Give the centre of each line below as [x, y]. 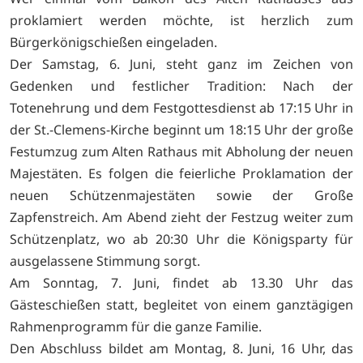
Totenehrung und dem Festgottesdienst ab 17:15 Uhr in [181, 108]
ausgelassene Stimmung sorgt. [105, 261]
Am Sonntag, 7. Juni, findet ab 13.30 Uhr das [181, 283]
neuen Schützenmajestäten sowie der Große [181, 196]
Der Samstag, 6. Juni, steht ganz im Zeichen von [181, 64]
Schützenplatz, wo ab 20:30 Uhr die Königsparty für [181, 239]
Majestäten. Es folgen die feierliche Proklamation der [181, 174]
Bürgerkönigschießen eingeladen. [113, 43]
